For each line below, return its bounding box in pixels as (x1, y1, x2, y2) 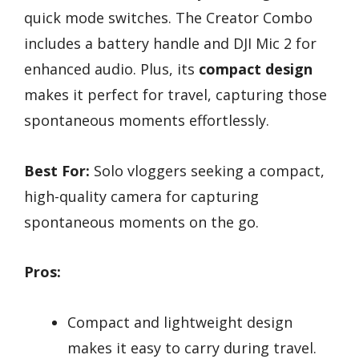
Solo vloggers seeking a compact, (90, 160, 325, 180)
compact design (199, 59, 313, 79)
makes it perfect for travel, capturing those (24, 85, 327, 105)
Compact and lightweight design (67, 313, 292, 332)
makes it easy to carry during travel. (67, 338, 317, 357)
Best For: (24, 160, 90, 180)
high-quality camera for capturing (24, 186, 259, 206)
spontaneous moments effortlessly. (24, 111, 269, 131)
